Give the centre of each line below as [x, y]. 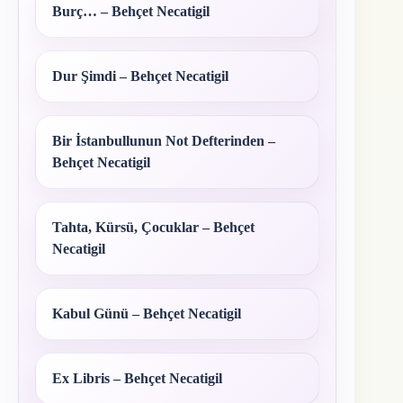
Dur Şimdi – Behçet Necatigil [140, 76]
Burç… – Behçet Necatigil [131, 11]
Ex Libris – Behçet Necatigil [137, 378]
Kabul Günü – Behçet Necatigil [147, 313]
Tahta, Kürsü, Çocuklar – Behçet [153, 227]
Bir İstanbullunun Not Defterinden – [164, 140]
